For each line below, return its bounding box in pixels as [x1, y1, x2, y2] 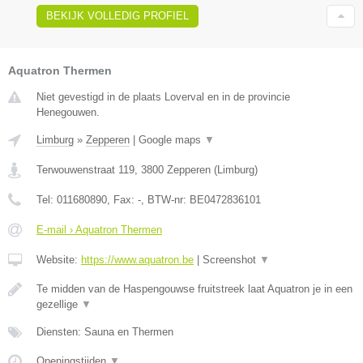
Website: [36, 254, 81, 267]
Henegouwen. [36, 106, 100, 119]
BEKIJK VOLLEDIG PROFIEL [46, 10, 189, 23]
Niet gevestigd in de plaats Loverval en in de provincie [36, 91, 290, 104]
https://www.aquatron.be [81, 254, 194, 267]
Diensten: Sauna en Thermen [36, 326, 173, 339]
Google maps [139, 134, 204, 147]
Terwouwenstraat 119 [36, 164, 135, 177]
